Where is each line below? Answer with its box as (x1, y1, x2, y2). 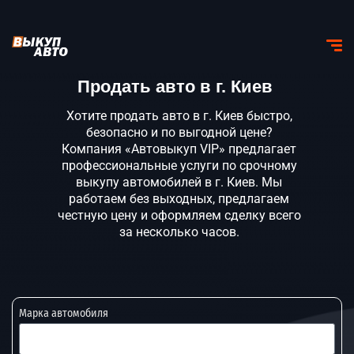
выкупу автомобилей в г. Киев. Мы (76, 175, 282, 190)
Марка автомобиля (19, 306, 108, 320)
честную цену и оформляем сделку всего (57, 208, 301, 223)
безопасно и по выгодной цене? (85, 125, 273, 140)
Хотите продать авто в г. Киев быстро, (66, 108, 292, 123)
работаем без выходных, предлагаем (69, 191, 289, 206)
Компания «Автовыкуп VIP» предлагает (62, 141, 296, 156)
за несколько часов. (119, 224, 239, 239)
